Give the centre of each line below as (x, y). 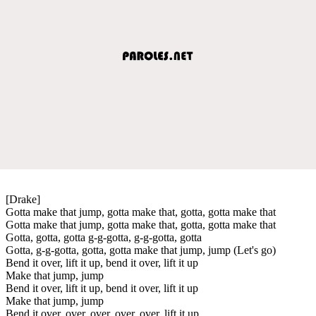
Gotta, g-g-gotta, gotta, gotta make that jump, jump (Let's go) (141, 250)
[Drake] (23, 199)
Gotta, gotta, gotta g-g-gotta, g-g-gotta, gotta (104, 237)
